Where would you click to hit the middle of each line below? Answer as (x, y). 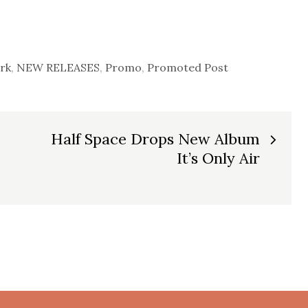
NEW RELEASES (58, 67)
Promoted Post (188, 67)
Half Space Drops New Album (155, 139)
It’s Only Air (218, 158)
